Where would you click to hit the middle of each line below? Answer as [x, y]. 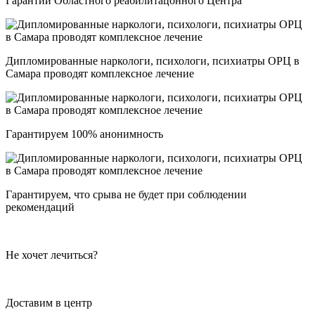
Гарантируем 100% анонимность [84, 134]
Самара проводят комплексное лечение [100, 74]
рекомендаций [40, 207]
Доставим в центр [49, 303]
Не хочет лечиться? [52, 255]
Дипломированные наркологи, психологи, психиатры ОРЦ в [153, 61]
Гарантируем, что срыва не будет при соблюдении [126, 195]
